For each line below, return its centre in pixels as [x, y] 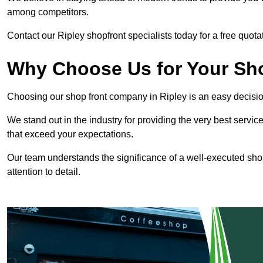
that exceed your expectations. [70, 134]
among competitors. [48, 12]
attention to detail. [45, 172]
